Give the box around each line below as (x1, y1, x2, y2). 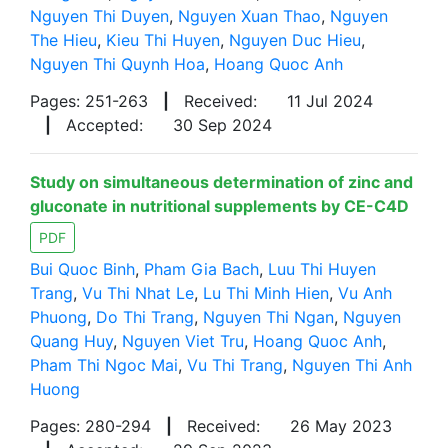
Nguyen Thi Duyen (30, 6, 169, 26)
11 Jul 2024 (287, 91, 373, 111)
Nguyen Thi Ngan (203, 307, 334, 327)
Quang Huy (30, 331, 113, 351)
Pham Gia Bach (144, 259, 259, 279)
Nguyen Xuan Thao (178, 6, 321, 26)
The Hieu (30, 30, 97, 50)
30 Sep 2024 (173, 115, 272, 135)
